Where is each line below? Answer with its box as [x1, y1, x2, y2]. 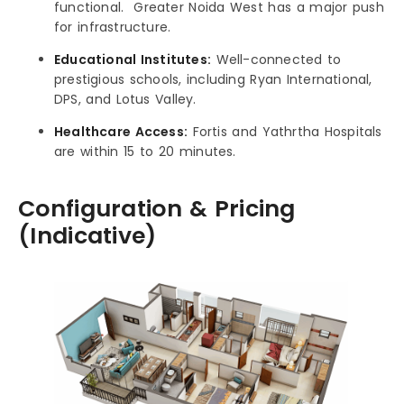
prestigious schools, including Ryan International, [54, 69, 372, 88]
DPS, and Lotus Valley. [54, 89, 197, 108]
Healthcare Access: [54, 122, 188, 141]
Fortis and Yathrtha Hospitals [188, 122, 382, 141]
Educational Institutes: [54, 50, 211, 69]
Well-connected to [211, 50, 342, 69]
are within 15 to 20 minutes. [54, 142, 236, 161]
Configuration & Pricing [18, 192, 296, 225]
